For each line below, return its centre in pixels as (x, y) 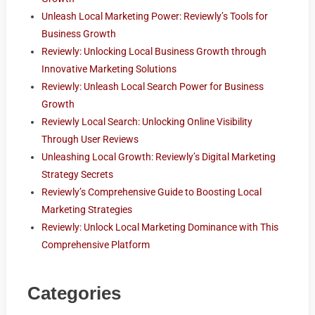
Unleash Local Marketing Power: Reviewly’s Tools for (154, 17)
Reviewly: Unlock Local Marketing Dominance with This (160, 227)
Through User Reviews (90, 140)
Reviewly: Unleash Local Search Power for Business (152, 87)
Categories (74, 294)
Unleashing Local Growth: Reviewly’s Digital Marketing (158, 157)
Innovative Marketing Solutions (109, 69)
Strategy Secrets (77, 175)
